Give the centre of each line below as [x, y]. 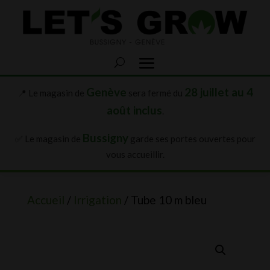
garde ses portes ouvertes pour [192, 138]
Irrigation [97, 199]
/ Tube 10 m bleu [164, 199]
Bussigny [105, 137]
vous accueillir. [135, 154]
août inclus [134, 110]
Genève [106, 92]
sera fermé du [155, 93]
